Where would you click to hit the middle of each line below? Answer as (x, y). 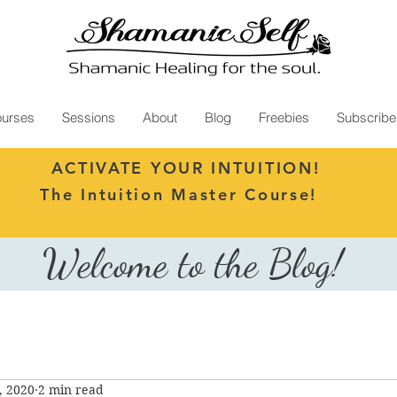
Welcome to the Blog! (198, 264)
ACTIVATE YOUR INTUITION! (186, 167)
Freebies (284, 117)
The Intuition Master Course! (182, 194)
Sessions (89, 117)
